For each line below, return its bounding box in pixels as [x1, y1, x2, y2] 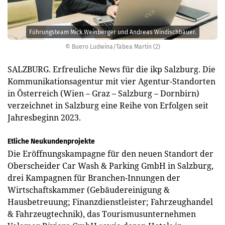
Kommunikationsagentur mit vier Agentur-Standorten [8, 75, 215, 87]
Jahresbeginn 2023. [8, 111, 81, 123]
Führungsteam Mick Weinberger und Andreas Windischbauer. [29, 29, 196, 36]
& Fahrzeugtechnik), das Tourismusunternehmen [8, 208, 196, 219]
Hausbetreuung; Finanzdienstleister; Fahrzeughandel [8, 196, 213, 207]
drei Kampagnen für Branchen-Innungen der [8, 172, 180, 183]
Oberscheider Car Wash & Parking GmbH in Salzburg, [8, 160, 213, 171]
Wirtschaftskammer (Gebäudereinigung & [8, 184, 170, 195]
